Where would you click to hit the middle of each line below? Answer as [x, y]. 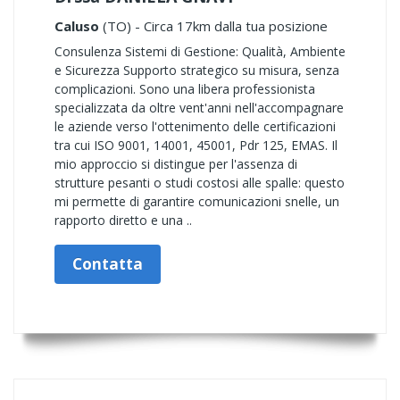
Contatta [108, 264]
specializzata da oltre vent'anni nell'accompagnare [199, 108]
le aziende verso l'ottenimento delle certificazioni [195, 126]
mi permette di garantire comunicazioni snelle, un [197, 201]
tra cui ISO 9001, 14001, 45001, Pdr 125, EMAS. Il [196, 145]
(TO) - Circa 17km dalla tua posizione [213, 26]
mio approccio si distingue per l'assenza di [176, 164]
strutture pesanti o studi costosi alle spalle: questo [200, 183]
